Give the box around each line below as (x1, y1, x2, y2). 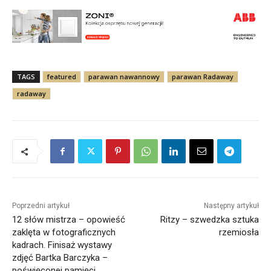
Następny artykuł (203, 201, 259, 211)
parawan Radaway (172, 72, 233, 82)
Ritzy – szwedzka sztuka (160, 214, 259, 226)
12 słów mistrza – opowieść (12, 214, 125, 226)
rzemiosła (218, 227, 259, 238)
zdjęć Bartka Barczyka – (12, 252, 108, 264)
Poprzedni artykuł (12, 201, 70, 211)
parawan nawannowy (88, 72, 160, 82)
